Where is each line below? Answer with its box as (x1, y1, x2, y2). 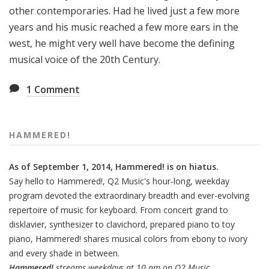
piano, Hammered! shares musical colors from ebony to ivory (9, 233, 247, 245)
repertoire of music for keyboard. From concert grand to (9, 204, 228, 216)
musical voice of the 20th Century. (9, 53, 160, 67)
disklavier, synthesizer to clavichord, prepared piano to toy (9, 219, 235, 231)
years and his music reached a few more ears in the (9, 20, 238, 34)
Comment (32, 83, 80, 97)
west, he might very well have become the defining (9, 37, 235, 50)
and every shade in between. (9, 247, 119, 259)
